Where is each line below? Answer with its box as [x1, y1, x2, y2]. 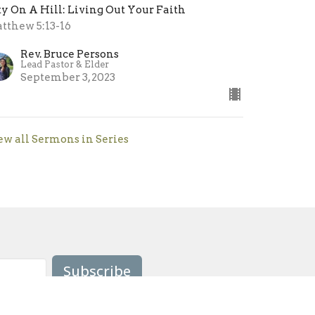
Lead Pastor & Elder [20, 58, 110, 70]
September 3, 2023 [20, 70, 116, 84]
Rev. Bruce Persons [20, 47, 120, 60]
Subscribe [63, 261, 131, 281]
